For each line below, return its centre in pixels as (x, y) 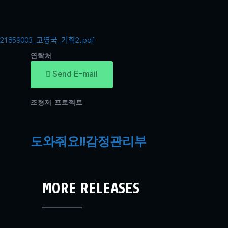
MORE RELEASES (91, 188)
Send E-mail (75, 75)
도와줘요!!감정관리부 (89, 141)
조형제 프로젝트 (57, 103)
